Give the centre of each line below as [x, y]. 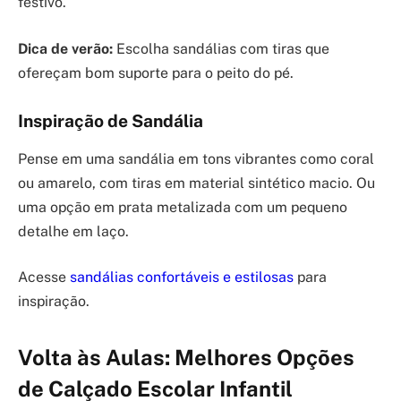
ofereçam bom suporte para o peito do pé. [156, 73]
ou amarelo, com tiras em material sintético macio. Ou [196, 183]
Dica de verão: [65, 49]
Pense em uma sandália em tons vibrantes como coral [196, 158]
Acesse [44, 277]
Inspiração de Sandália [111, 121]
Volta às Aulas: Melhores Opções [186, 358]
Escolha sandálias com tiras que [221, 49]
